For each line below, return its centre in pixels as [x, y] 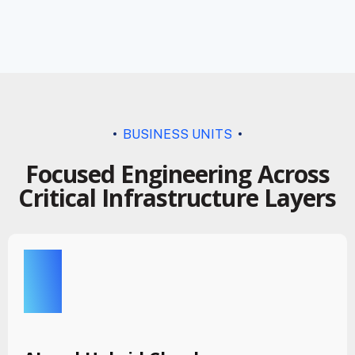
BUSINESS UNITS [177, 134]
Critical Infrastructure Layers [177, 198]
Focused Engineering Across [177, 174]
